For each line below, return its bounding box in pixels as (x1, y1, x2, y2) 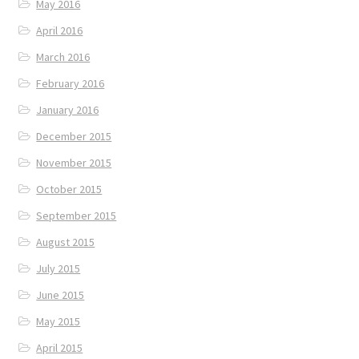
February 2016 (36, 75, 105, 91)
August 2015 (36, 234, 95, 249)
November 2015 (36, 155, 112, 170)
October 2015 (36, 181, 103, 196)
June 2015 (36, 287, 85, 302)
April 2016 (36, 22, 83, 38)
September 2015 (36, 208, 117, 223)
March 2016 (36, 49, 91, 64)
